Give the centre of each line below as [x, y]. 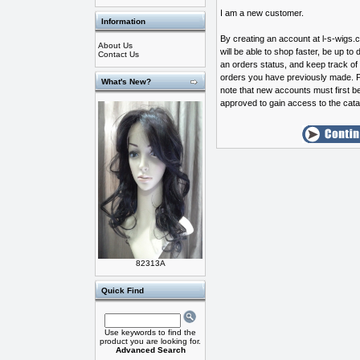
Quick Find [123, 290]
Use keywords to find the [150, 332]
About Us [115, 45]
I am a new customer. [262, 13]
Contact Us [119, 54]
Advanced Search [150, 350]
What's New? [126, 82]
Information [123, 21]
